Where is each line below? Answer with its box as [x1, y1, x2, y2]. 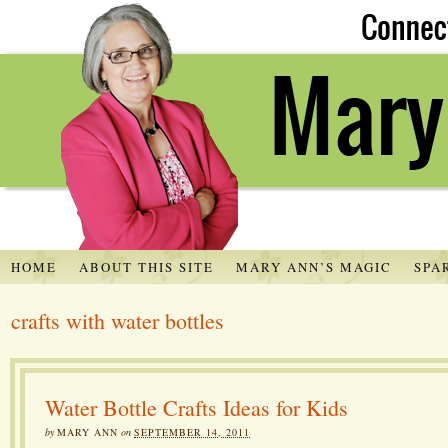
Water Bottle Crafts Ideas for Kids [45, 392, 348, 422]
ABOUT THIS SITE [78, 257, 214, 276]
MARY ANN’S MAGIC [235, 257, 392, 276]
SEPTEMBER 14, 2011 [134, 424, 250, 439]
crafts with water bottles [11, 305, 224, 335]
